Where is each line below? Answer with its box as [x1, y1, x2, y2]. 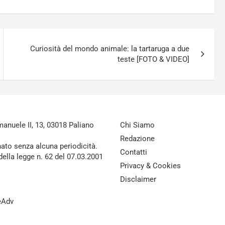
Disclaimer [120, 175, 156, 184]
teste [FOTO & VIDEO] [118, 55, 190, 64]
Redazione [120, 134, 155, 143]
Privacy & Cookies [120, 161, 181, 170]
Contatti [120, 148, 147, 157]
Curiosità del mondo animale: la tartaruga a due [30, 44, 190, 53]
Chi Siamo [120, 121, 155, 130]
